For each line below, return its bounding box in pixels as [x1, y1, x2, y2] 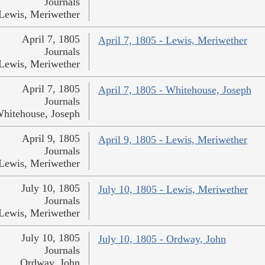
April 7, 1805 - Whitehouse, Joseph [98, 84, 251, 96]
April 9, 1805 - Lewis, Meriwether [98, 134, 247, 146]
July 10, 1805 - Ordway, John [98, 233, 226, 245]
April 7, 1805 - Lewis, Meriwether [98, 34, 247, 47]
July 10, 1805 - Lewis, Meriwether [98, 183, 248, 196]
